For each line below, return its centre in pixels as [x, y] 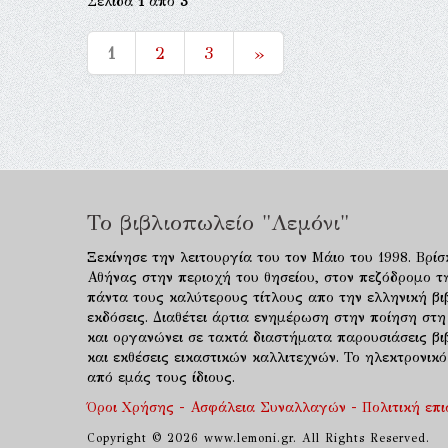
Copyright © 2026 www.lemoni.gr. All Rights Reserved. [258, 438]
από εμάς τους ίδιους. [161, 377]
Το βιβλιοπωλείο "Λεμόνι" [218, 222]
